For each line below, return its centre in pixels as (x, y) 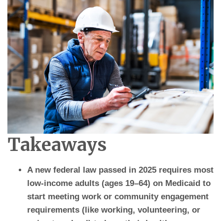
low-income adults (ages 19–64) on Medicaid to (119, 183)
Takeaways (57, 145)
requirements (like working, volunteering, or (113, 210)
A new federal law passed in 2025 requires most (120, 170)
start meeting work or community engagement (118, 196)
